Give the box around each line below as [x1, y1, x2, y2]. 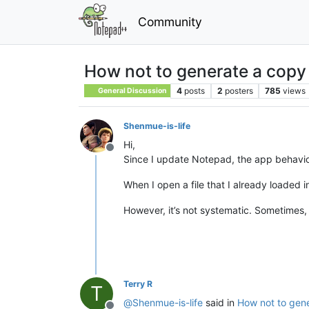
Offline [109, 147, 143, 161]
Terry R [123, 278, 152, 289]
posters [224, 85, 253, 96]
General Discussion [97, 86, 168, 95]
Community [137, 14, 202, 29]
